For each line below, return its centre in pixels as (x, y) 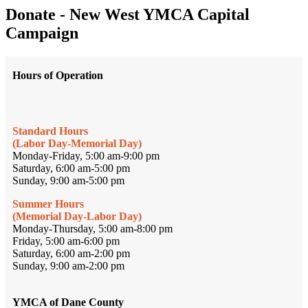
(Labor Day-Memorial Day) (77, 143)
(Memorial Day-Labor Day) (77, 216)
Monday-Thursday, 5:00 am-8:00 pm (92, 228)
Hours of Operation (58, 75)
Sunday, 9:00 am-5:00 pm (68, 180)
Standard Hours (50, 131)
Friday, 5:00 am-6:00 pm (66, 241)
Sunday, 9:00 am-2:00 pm (68, 265)
